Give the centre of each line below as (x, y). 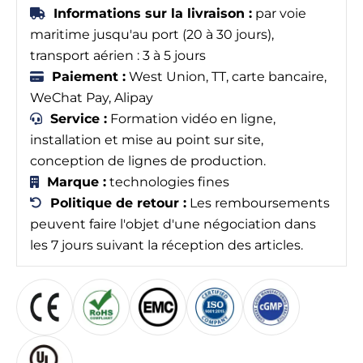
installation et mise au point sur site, (147, 139)
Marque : (77, 181)
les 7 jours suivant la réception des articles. (167, 245)
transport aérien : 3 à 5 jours (118, 55)
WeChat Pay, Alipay (92, 97)
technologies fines (168, 181)
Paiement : (89, 76)
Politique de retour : (118, 203)
